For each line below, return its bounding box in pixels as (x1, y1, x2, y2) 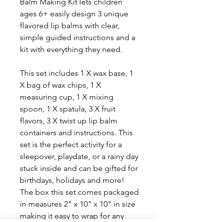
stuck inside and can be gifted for (20, 164, 138, 173)
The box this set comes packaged (20, 187, 139, 197)
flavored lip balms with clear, (20, 21, 119, 30)
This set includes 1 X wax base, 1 (20, 68, 133, 78)
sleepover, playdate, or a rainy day (20, 152, 138, 161)
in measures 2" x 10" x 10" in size (20, 199, 135, 209)
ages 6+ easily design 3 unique (20, 9, 128, 18)
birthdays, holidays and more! (20, 175, 124, 185)
